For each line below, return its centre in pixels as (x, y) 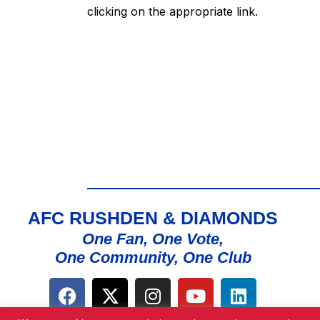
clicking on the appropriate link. (172, 11)
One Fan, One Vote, (153, 239)
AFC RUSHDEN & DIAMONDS (153, 218)
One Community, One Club (153, 258)
